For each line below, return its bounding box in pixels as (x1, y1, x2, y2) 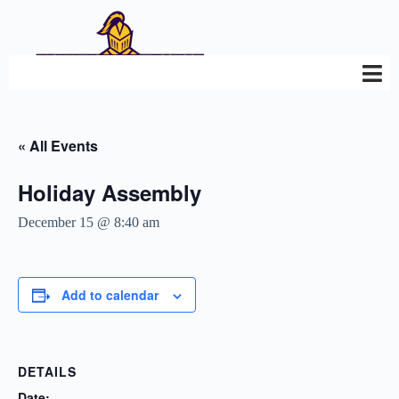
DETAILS (18, 362, 77, 380)
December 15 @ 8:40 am (18, 215, 159, 230)
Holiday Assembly (18, 177, 201, 208)
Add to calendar (61, 286, 159, 304)
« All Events (18, 135, 98, 156)
